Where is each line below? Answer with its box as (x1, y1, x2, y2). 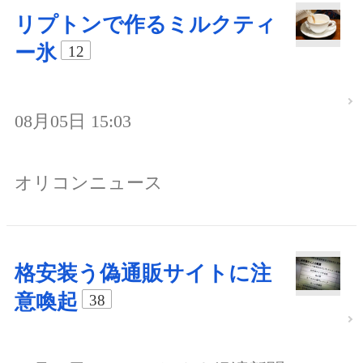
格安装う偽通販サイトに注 (15, 261, 271, 285)
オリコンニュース (15, 172, 163, 193)
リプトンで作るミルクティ (15, 12, 276, 36)
